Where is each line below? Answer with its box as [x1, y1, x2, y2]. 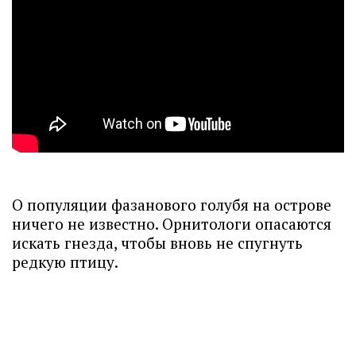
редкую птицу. [12, 252, 122, 272]
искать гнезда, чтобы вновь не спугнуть [12, 233, 303, 253]
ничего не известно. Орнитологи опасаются [12, 214, 331, 234]
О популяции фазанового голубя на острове [12, 195, 331, 215]
